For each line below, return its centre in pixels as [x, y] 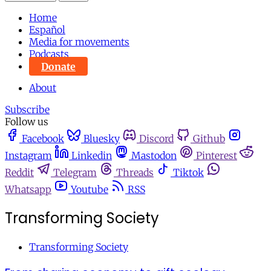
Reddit [19, 173]
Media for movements [79, 42]
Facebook [43, 139]
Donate [58, 66]
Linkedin [92, 156]
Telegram [75, 173]
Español [47, 30]
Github [209, 139]
